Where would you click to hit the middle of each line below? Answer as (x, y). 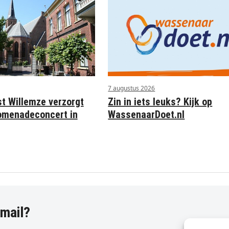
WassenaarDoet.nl (146, 115)
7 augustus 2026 (132, 88)
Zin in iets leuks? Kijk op (160, 102)
